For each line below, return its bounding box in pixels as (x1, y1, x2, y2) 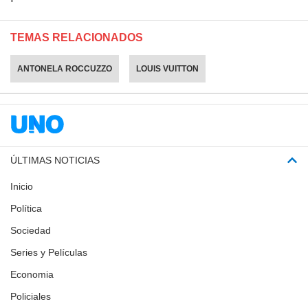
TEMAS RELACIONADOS (10, 31, 143, 43)
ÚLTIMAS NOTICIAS (10, 154, 100, 166)
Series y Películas (10, 246, 87, 258)
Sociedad (10, 224, 51, 236)
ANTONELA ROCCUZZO (17, 63, 112, 74)
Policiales (10, 290, 51, 302)
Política (10, 202, 42, 214)
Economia (10, 268, 54, 280)
